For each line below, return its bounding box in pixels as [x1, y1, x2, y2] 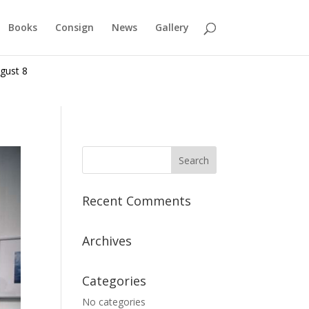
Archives [82, 232, 132, 249]
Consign [54, 21, 94, 34]
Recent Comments [82, 192, 192, 209]
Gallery [154, 21, 189, 34]
